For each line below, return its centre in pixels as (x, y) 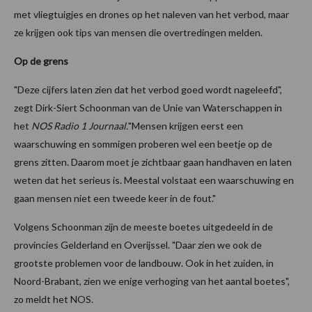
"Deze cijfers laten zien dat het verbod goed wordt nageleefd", (148, 89)
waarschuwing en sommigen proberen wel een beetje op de (143, 143)
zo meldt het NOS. (54, 299)
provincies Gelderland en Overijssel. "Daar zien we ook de (138, 244)
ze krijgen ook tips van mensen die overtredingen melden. (138, 32)
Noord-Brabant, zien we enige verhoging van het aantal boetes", (152, 281)
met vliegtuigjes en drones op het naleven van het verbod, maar (151, 14)
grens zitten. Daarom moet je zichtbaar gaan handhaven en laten (153, 162)
